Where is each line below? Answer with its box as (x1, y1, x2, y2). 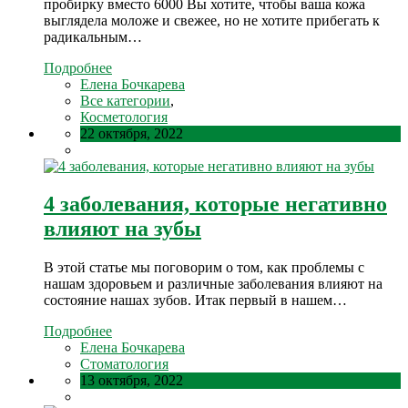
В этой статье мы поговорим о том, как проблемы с (44, 260, 364, 276)
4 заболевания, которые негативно (44, 192, 387, 217)
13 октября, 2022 (80, 372, 183, 389)
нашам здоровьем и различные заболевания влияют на (44, 276, 382, 292)
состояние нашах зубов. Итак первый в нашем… (44, 292, 347, 309)
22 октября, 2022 (80, 125, 183, 141)
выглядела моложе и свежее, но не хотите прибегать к (44, 12, 380, 28)
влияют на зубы (44, 217, 201, 241)
